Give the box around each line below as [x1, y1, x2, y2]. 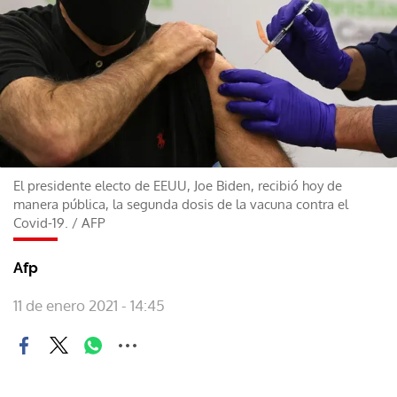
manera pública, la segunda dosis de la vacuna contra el [13, 195, 348, 213]
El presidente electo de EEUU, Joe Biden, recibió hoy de [13, 176, 342, 194]
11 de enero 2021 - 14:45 [13, 295, 165, 315]
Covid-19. [13, 214, 68, 231]
